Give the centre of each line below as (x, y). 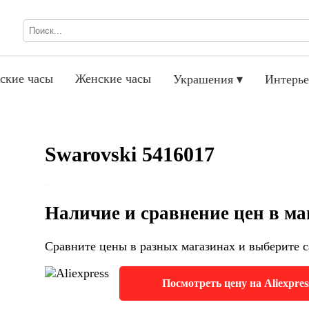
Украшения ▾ (208, 79)
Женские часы (113, 79)
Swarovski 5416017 (130, 154)
